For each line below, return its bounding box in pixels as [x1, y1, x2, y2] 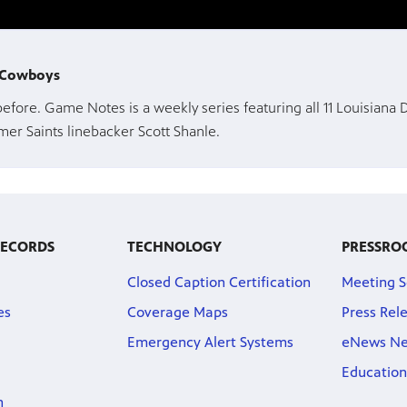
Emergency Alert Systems [126, 333, 293, 352]
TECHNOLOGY [126, 238, 222, 256]
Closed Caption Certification [126, 273, 311, 292]
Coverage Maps [126, 303, 228, 322]
